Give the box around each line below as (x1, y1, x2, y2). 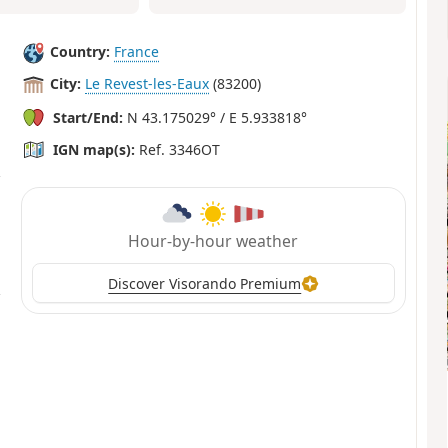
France (114, 42, 160, 62)
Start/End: (53, 107, 124, 127)
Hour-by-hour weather (128, 230, 299, 253)
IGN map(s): (53, 139, 136, 159)
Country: (50, 42, 111, 62)
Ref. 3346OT (135, 139, 221, 159)
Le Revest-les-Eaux (85, 74, 210, 94)
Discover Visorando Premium (108, 273, 302, 293)
